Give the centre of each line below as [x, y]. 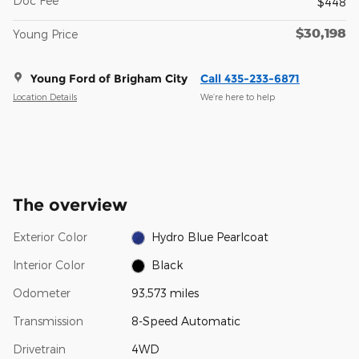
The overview [70, 204]
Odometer [42, 292]
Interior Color [49, 264]
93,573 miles [165, 292]
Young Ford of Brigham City [109, 78]
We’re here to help [238, 97]
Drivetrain [39, 349]
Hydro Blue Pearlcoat [210, 236]
